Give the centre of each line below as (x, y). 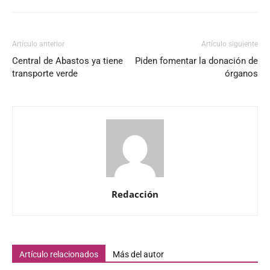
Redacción (135, 194)
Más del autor (138, 254)
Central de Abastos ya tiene (67, 61)
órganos (241, 73)
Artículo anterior (38, 44)
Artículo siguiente (230, 44)
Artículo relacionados (59, 254)
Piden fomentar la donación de (196, 61)
